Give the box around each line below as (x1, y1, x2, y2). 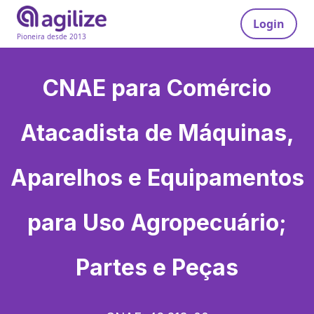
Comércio (167, 74, 271, 102)
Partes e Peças (76, 254, 238, 281)
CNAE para (43, 74, 167, 102)
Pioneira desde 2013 (17, 32, 86, 42)
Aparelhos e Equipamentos (10, 164, 304, 191)
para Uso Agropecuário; (27, 209, 287, 236)
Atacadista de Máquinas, (20, 119, 294, 146)
